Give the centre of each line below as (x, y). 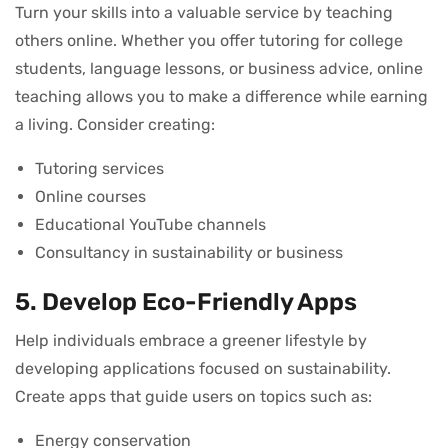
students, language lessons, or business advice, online (219, 69)
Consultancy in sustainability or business (189, 253)
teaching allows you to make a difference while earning (221, 97)
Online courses (90, 197)
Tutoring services (99, 169)
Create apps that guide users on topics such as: (193, 397)
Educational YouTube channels (150, 225)
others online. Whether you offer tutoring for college (209, 41)
